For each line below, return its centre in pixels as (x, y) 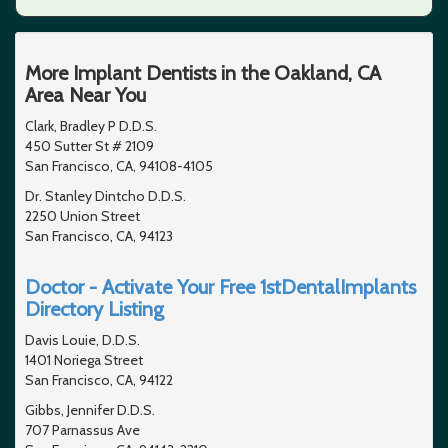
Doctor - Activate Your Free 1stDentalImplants (220, 286)
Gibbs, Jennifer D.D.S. (90, 409)
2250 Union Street (82, 215)
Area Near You (85, 94)
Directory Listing (94, 308)
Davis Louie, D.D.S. (82, 339)
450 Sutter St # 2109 (89, 145)
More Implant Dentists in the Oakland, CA (203, 72)
